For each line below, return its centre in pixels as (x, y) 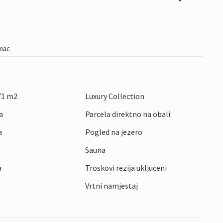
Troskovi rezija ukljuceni (126, 168)
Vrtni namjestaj (111, 186)
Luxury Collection (114, 96)
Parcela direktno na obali (127, 114)
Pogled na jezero (113, 132)
